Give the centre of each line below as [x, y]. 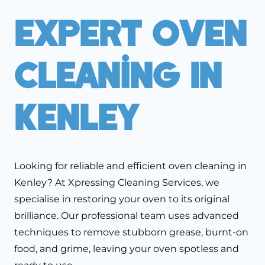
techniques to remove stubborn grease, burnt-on [131, 232]
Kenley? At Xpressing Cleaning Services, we [117, 183]
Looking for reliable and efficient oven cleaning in [130, 166]
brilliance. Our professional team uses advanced [127, 216]
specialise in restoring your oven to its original [122, 199]
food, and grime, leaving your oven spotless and [127, 249]
